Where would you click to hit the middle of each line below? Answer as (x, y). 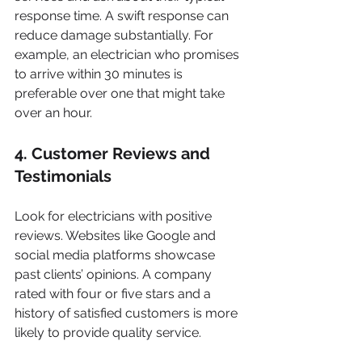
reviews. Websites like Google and (117, 236)
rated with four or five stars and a (114, 294)
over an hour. (53, 113)
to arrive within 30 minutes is (100, 74)
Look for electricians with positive (115, 216)
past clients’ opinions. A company (115, 274)
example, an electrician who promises (128, 55)
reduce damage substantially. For (116, 35)
